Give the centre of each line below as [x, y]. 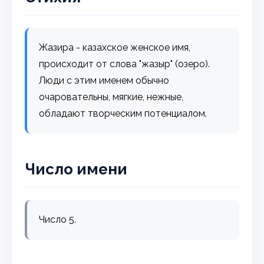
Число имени [76, 169]
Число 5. [58, 219]
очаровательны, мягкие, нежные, [111, 97]
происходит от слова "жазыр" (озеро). [125, 64]
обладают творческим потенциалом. [123, 113]
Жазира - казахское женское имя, [115, 47]
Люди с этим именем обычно [104, 80]
